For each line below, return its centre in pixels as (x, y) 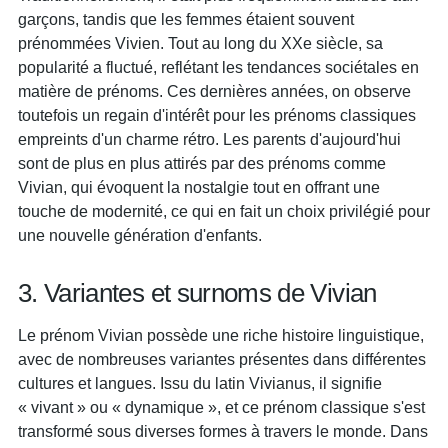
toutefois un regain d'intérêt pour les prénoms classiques (217, 115)
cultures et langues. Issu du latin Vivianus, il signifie (200, 383)
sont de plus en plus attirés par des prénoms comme (202, 163)
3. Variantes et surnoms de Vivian (197, 293)
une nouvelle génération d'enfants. (140, 235)
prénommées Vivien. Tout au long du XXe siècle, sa (200, 43)
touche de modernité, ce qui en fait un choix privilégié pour (224, 211)
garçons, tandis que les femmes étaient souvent (186, 19)
